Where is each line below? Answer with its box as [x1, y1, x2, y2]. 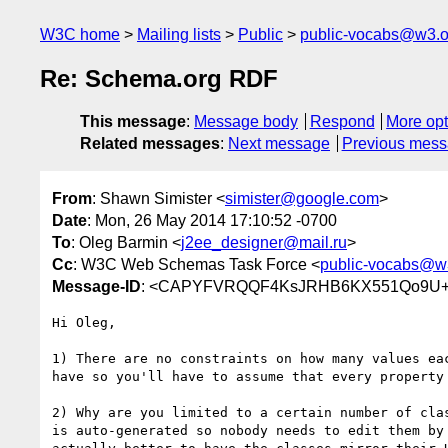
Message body [194, 113, 298, 131]
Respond [309, 113, 375, 131]
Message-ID [52, 277, 141, 295]
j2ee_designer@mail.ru [181, 233, 347, 251]
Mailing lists [137, 26, 221, 43]
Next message [228, 135, 330, 153]
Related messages [80, 135, 220, 153]
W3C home [40, 26, 120, 43]
